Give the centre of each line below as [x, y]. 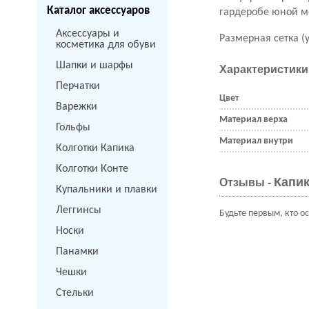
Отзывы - [247, 182]
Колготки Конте [92, 169]
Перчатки [78, 86]
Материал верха [254, 120]
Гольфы [73, 128]
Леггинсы [79, 210]
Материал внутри [257, 141]
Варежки [77, 107]
